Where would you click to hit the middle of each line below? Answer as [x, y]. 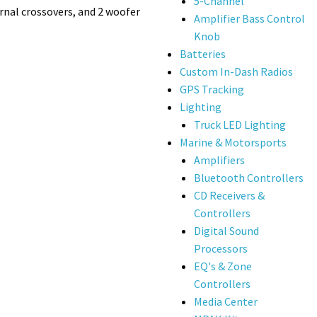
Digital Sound [226, 231]
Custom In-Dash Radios [236, 72]
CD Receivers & [229, 196]
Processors [220, 249]
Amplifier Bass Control [249, 19]
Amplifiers [219, 160]
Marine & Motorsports [233, 143]
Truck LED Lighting [240, 125]
